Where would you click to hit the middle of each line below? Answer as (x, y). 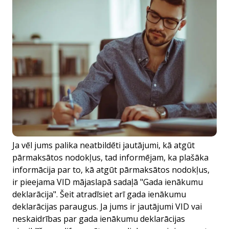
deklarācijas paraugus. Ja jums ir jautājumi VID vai (107, 207)
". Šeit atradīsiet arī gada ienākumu (120, 194)
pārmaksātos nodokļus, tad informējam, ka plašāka (110, 157)
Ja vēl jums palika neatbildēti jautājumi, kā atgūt (104, 145)
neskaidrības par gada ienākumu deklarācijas (99, 219)
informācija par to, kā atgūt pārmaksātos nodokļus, (111, 170)
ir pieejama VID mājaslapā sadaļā (75, 182)
